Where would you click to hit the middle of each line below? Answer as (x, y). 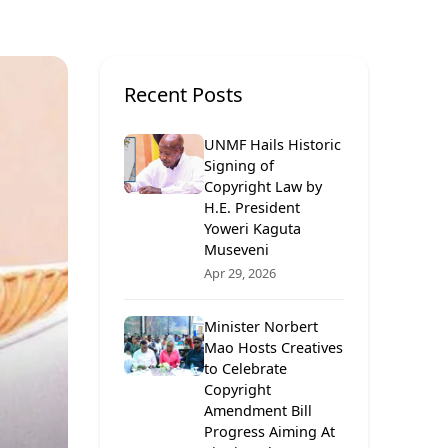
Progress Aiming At (269, 432)
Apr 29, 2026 (240, 273)
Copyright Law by (263, 187)
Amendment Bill (258, 411)
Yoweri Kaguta (252, 229)
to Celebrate (245, 369)
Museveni (236, 250)
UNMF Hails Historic (272, 145)
